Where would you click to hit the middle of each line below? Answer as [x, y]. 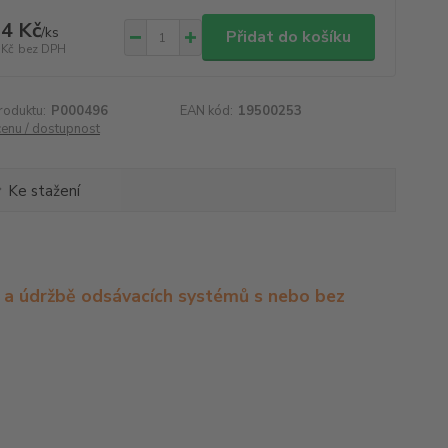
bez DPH [41, 48]
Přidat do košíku [288, 37]
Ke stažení [44, 191]
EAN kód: [207, 111]
